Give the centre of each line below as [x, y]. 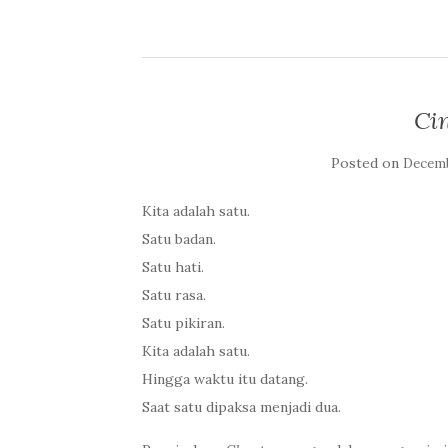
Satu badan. [179, 239]
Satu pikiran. [183, 323]
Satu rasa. [174, 295]
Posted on [366, 163]
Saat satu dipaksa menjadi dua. [241, 407]
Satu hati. [173, 267]
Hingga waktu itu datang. [225, 379]
